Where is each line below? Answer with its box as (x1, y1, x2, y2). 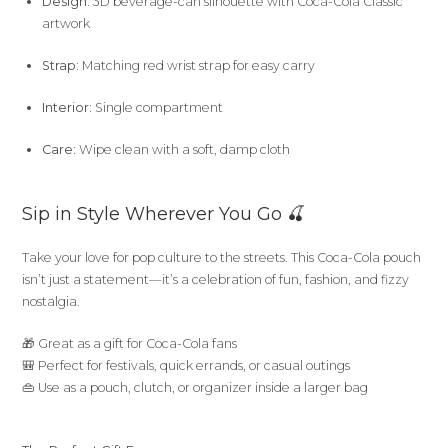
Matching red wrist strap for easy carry (79, 58, 316, 73)
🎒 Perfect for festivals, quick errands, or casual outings (22, 358, 351, 373)
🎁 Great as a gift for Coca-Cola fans (22, 336, 238, 351)
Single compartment (92, 100, 224, 115)
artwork (42, 16, 91, 31)
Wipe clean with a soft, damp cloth (76, 142, 291, 157)
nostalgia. (22, 294, 81, 309)
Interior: (42, 100, 93, 115)
